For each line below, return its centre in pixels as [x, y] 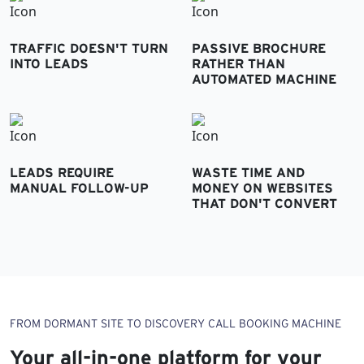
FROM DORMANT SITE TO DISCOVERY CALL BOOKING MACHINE [175, 323]
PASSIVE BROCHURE [259, 48]
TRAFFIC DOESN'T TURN [89, 48]
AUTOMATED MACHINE [264, 78]
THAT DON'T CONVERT [264, 203]
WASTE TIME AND [248, 172]
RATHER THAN [238, 63]
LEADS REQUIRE [62, 172]
